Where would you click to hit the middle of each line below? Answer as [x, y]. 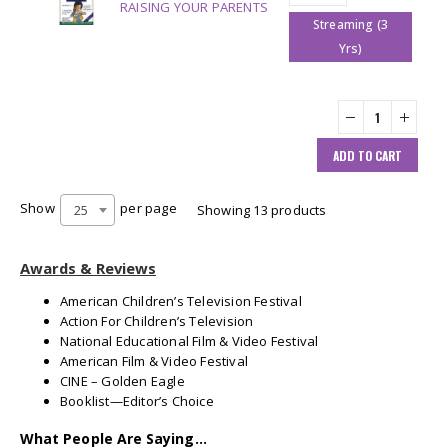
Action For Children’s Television [157, 321]
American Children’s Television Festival [181, 301]
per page [147, 208]
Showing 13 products [261, 210]
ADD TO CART [367, 155]
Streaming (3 [350, 25]
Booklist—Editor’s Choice [137, 401]
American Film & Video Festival [154, 361]
